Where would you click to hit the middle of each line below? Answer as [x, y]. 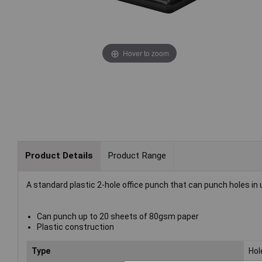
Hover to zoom [146, 53]
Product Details [59, 156]
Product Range [137, 156]
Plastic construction [75, 227]
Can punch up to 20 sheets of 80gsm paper [118, 216]
